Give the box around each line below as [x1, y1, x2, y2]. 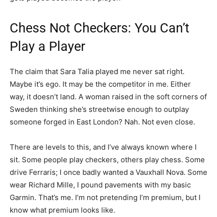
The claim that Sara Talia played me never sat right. [10, 66, 185, 76]
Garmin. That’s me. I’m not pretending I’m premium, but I [10, 192, 201, 202]
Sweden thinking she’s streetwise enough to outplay [10, 104, 189, 114]
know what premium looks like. [10, 205, 115, 215]
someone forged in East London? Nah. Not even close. [10, 117, 195, 126]
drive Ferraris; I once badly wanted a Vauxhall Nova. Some [10, 167, 207, 177]
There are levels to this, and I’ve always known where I [10, 142, 197, 152]
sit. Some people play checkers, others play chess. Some [10, 155, 205, 164]
